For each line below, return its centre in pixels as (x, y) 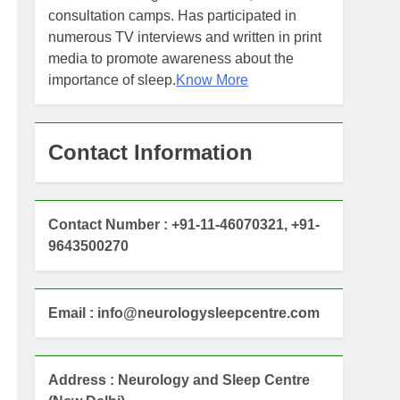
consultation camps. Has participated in (173, 16)
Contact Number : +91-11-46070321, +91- (184, 225)
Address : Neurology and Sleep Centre (179, 380)
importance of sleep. (112, 80)
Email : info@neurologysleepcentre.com (184, 313)
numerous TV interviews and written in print (185, 37)
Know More (212, 80)
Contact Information (151, 152)
